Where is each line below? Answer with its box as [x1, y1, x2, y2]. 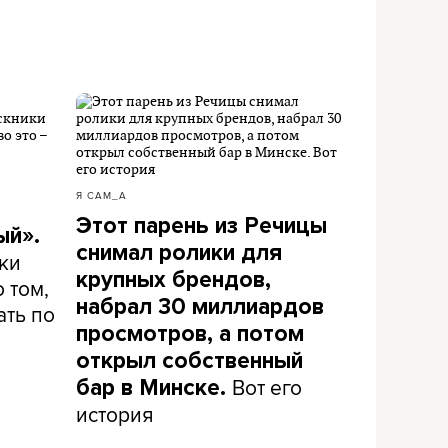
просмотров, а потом [76, 320, 304, 348]
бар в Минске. [76, 374, 232, 402]
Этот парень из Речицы [76, 212, 327, 240]
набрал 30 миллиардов [76, 293, 324, 321]
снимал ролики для [76, 239, 282, 267]
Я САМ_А [76, 188, 127, 202]
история [76, 399, 153, 429]
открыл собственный [76, 347, 303, 375]
